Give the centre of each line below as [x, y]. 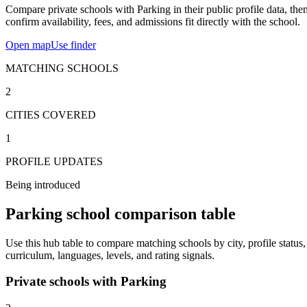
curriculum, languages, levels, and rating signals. [110, 255]
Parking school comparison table [121, 213]
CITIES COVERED [51, 114]
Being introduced [43, 184]
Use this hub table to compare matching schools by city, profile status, [156, 243]
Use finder [73, 45]
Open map [28, 45]
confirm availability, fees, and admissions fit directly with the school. [153, 21]
